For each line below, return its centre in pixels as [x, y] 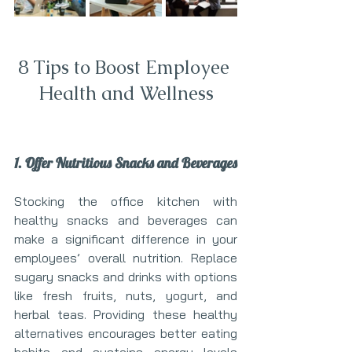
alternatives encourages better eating [126, 333]
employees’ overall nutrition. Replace [126, 258]
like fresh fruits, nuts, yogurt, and [126, 295]
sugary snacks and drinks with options [126, 277]
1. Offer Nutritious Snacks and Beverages [126, 163]
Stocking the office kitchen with [126, 201]
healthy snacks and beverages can [126, 220]
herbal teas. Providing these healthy [126, 314]
